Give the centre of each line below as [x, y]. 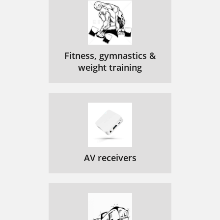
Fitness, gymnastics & [110, 55]
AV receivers [110, 158]
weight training [110, 67]
